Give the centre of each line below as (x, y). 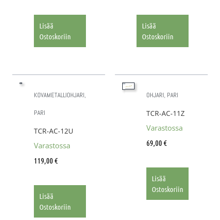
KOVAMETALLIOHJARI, (60, 95)
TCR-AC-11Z (165, 113)
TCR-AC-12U (54, 131)
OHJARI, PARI (162, 95)
